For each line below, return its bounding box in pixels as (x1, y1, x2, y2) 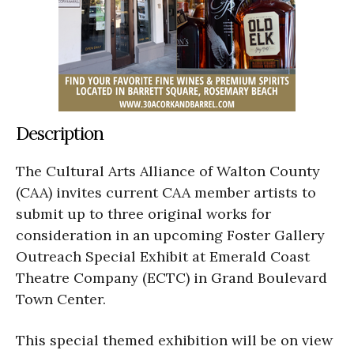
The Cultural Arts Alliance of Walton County (16, 161, 320, 180)
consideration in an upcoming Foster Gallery (16, 225, 325, 244)
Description (16, 121, 104, 145)
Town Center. (16, 289, 106, 308)
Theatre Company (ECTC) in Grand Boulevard (16, 268, 327, 287)
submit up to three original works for (16, 204, 271, 223)
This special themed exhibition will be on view (16, 330, 333, 349)
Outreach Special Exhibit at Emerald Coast (16, 247, 310, 265)
